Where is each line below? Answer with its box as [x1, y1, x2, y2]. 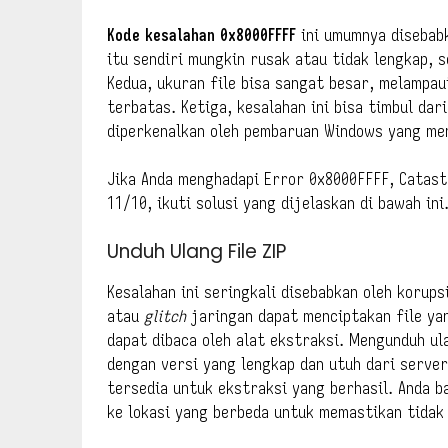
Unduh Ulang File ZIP [107, 237, 286, 265]
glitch [144, 305, 186, 326]
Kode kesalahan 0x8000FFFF [107, 24, 296, 45]
